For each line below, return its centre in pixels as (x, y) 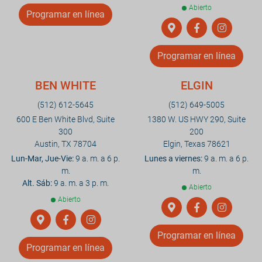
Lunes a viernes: (173, 158)
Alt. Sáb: (37, 183)
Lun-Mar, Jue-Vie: (42, 158)
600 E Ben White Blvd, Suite (65, 119)
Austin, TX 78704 (65, 144)
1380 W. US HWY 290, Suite (196, 119)
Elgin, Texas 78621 (196, 144)
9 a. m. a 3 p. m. (80, 183)
